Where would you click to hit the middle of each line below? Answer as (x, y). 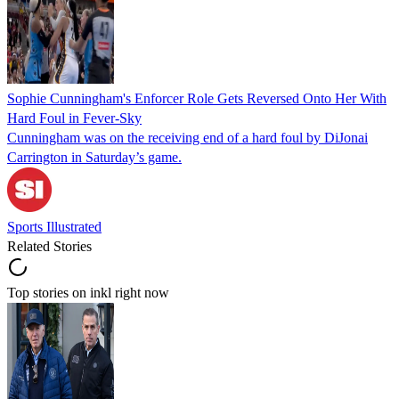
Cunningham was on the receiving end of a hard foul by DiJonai (187, 137)
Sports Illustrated (54, 226)
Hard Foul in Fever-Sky (74, 118)
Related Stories (49, 246)
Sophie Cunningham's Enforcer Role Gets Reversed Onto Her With (197, 98)
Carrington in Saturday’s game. (94, 157)
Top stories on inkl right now (88, 292)
